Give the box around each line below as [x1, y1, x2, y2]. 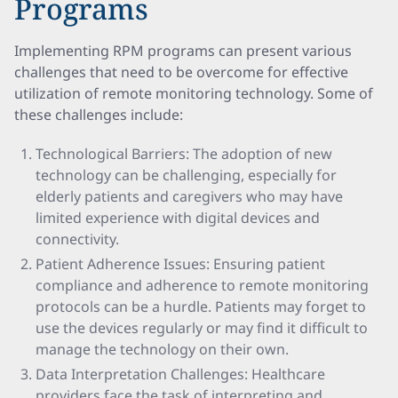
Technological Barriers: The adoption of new [36, 144, 332, 163]
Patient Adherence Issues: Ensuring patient [36, 254, 325, 274]
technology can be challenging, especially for [36, 165, 337, 185]
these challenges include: [14, 105, 183, 124]
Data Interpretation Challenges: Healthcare [36, 364, 325, 384]
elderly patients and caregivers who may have [36, 187, 343, 206]
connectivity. [36, 229, 119, 249]
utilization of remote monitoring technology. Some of [14, 84, 373, 103]
